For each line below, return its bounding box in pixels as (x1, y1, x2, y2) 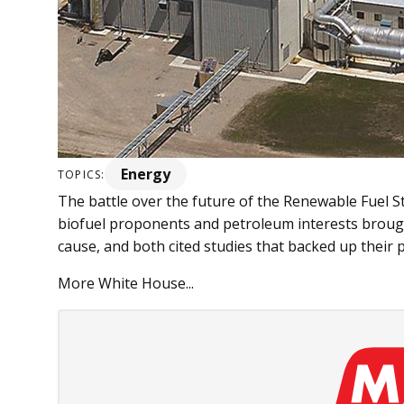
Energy (121, 164, 171, 185)
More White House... (58, 273, 194, 294)
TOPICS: (58, 166, 106, 182)
